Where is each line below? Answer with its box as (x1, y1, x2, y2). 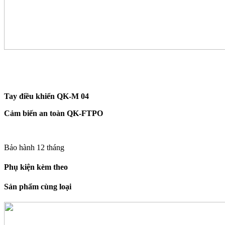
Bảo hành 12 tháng (4, 143, 64, 152)
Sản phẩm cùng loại (4, 182, 71, 191)
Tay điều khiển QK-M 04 (4, 91, 89, 100)
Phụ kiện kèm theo (4, 162, 68, 171)
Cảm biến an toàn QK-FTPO (4, 108, 103, 118)
